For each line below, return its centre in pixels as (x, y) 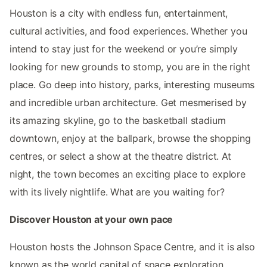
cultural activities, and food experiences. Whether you (128, 31)
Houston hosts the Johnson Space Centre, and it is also (132, 247)
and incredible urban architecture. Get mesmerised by (128, 103)
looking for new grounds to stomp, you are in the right (130, 67)
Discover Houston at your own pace (91, 220)
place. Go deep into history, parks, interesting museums (132, 85)
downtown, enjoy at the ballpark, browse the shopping (130, 139)
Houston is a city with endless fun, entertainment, (119, 13)
